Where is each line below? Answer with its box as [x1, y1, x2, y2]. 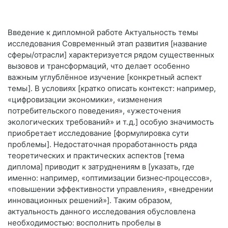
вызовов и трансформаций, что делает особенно [8, 61, 190, 71]
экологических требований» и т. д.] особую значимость [8, 117, 214, 127]
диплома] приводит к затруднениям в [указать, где [8, 162, 194, 172]
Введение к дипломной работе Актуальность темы [8, 27, 198, 38]
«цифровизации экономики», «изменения [8, 95, 162, 105]
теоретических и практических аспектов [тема [8, 151, 184, 161]
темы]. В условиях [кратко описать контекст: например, [8, 83, 216, 94]
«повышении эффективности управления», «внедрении [8, 184, 213, 194]
